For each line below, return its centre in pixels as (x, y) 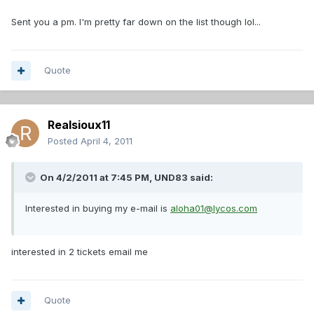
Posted (64, 141)
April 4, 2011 (107, 141)
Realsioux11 (79, 125)
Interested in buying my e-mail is (98, 209)
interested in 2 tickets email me (80, 252)
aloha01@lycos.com (214, 209)
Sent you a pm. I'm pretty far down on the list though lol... (136, 22)
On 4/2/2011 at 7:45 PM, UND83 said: (125, 178)
